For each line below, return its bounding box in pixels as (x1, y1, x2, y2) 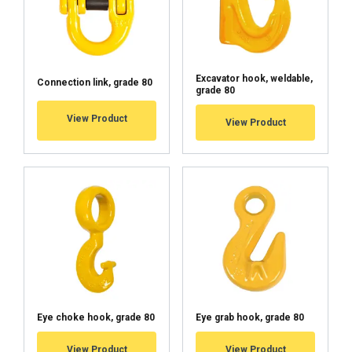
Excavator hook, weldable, (196, 72, 313, 84)
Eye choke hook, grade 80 (37, 311, 155, 323)
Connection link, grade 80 (37, 76, 152, 88)
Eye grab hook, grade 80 (196, 311, 304, 323)
